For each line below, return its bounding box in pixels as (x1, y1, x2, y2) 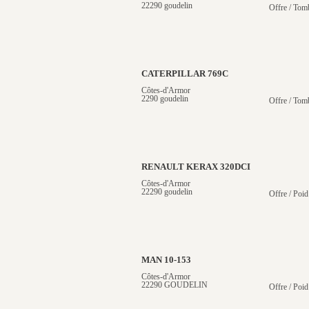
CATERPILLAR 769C (141, 69, 228, 79)
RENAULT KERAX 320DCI (141, 162, 250, 172)
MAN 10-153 (141, 255, 191, 265)
